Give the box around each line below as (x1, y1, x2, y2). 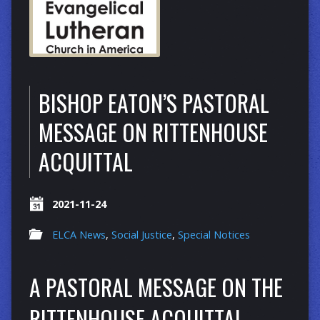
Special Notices (177, 228, 250, 242)
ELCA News (51, 228, 106, 242)
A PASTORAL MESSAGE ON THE (29, 270, 283, 304)
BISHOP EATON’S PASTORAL (38, 86, 269, 120)
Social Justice (111, 228, 172, 242)
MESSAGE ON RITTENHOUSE (38, 115, 268, 149)
